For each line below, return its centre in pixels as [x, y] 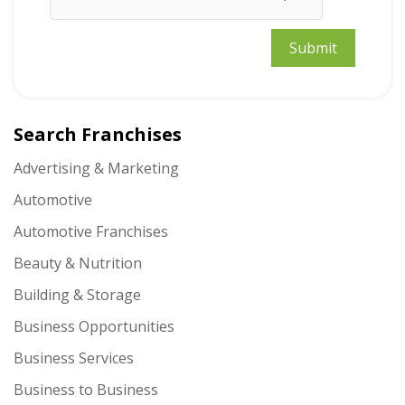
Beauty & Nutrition [78, 263]
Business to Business [86, 390]
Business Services [74, 358]
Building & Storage [77, 295]
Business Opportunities [94, 326]
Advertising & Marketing [96, 168]
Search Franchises [98, 134]
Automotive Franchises [91, 231]
